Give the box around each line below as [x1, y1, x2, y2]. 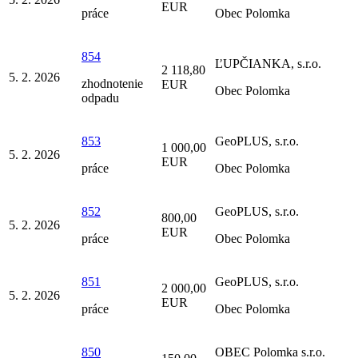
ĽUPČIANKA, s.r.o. [215, 57, 321, 71]
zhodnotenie [82, 77, 143, 91]
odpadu [82, 91, 119, 105]
